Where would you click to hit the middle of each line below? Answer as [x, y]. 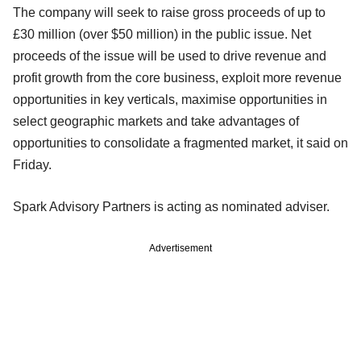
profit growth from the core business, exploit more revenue [177, 77]
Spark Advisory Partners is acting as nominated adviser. [171, 206]
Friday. [32, 164]
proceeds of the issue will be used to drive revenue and [170, 56]
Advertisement [180, 248]
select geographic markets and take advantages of [156, 121]
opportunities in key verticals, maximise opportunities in [170, 99]
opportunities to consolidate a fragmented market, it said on [180, 143]
